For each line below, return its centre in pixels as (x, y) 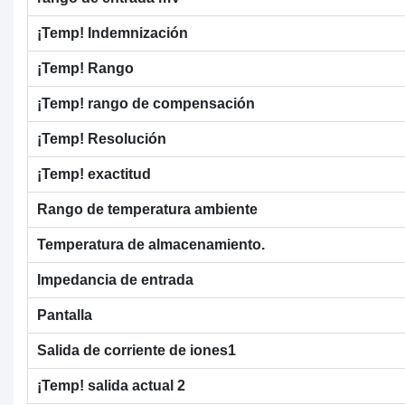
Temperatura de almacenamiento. (151, 244)
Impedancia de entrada (115, 279)
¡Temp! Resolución (102, 138)
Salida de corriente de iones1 (137, 350)
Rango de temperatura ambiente (147, 209)
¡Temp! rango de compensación (146, 103)
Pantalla (65, 315)
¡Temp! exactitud (94, 174)
